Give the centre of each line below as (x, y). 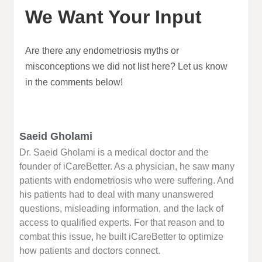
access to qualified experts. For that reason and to (122, 223)
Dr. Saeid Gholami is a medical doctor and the (114, 153)
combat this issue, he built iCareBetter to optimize (122, 237)
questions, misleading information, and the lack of (122, 209)
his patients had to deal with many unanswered (117, 195)
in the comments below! (74, 82)
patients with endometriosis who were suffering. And (127, 181)
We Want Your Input (114, 17)
